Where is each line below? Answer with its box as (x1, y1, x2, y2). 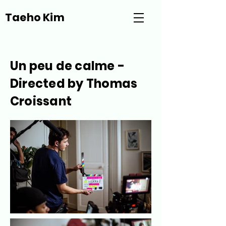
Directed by (10, 75, 86, 92)
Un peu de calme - (10, 58, 125, 74)
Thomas (86, 75, 138, 92)
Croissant (10, 93, 72, 109)
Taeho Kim (5, 10, 65, 25)
